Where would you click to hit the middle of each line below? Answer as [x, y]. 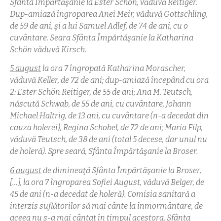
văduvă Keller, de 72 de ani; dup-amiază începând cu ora [109, 80]
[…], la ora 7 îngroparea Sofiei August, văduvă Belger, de [107, 182]
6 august [26, 170]
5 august [25, 69]
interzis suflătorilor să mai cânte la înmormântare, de [106, 206]
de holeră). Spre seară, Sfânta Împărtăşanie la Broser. [104, 151]
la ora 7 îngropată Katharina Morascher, [113, 69]
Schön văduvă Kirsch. [48, 50]
